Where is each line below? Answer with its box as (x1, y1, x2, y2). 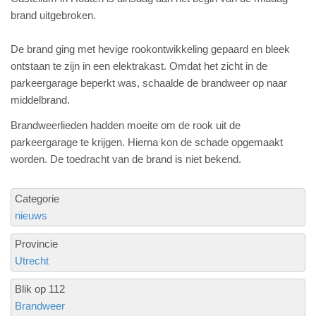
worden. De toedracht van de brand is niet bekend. (11, 153, 241, 165)
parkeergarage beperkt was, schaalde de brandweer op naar (11, 77, 287, 89)
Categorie (15, 193, 59, 205)
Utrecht (15, 255, 49, 267)
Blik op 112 (15, 283, 65, 295)
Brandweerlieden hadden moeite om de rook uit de (11, 119, 241, 131)
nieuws (15, 209, 47, 221)
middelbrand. (11, 94, 70, 106)
